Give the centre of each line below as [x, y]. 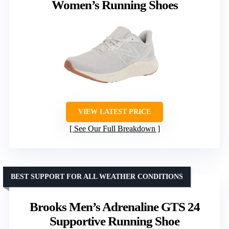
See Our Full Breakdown [114, 129]
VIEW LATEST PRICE [114, 112]
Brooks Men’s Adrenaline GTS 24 [114, 207]
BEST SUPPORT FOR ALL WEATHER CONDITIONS [97, 177]
